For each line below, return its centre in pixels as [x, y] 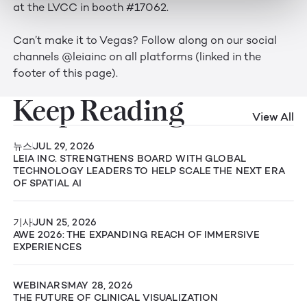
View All [273, 116]
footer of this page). [65, 74]
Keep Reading [98, 110]
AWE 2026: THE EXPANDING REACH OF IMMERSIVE [136, 234]
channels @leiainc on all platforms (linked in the [137, 58]
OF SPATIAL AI [47, 183]
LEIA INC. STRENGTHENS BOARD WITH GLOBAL [130, 159]
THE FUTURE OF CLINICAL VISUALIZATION [115, 297]
